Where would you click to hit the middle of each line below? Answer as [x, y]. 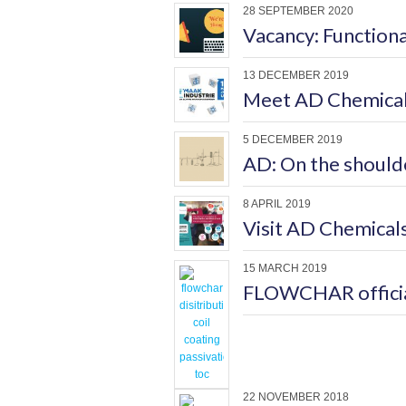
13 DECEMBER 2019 [296, 75]
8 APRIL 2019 [277, 204]
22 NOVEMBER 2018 [296, 397]
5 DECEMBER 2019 [293, 140]
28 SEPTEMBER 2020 [298, 11]
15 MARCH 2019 [285, 268]
